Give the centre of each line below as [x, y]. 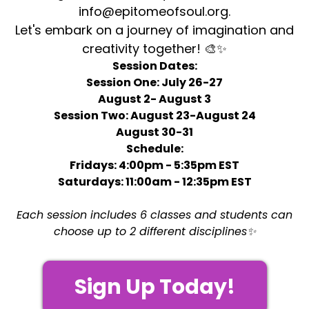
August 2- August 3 [154, 99]
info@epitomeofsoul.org [153, 12]
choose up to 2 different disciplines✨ [154, 232]
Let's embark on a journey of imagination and [154, 30]
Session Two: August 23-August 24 [154, 116]
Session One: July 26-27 [154, 83]
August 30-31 [154, 132]
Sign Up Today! [154, 287]
